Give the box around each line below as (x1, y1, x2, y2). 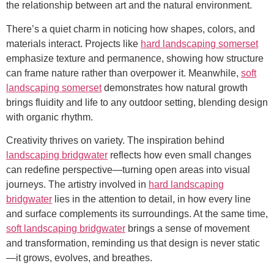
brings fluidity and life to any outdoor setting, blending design (6, 97, 268, 108)
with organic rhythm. (6, 111, 93, 122)
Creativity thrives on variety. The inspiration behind (6, 135, 224, 146)
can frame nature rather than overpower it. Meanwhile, (6, 67, 241, 78)
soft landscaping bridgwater (6, 223, 125, 234)
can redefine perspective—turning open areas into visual (6, 164, 250, 175)
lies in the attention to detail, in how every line (52, 193, 251, 204)
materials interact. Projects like (6, 38, 141, 49)
